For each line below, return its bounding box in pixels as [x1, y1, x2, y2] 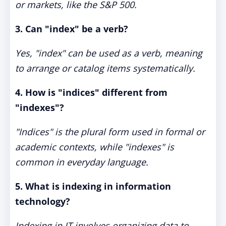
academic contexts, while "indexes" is [15, 141, 174, 153]
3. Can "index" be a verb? [15, 23, 128, 35]
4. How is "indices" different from [15, 86, 167, 98]
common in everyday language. [15, 156, 148, 168]
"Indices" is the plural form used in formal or [15, 126, 205, 138]
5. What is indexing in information [15, 180, 171, 192]
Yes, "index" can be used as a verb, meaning [15, 47, 202, 59]
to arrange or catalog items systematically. [15, 62, 195, 74]
